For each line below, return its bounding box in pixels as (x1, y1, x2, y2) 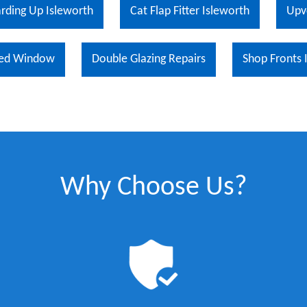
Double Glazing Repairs (91, 53, 206, 66)
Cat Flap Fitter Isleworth (130, 5, 249, 18)
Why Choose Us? (60, 174, 247, 201)
